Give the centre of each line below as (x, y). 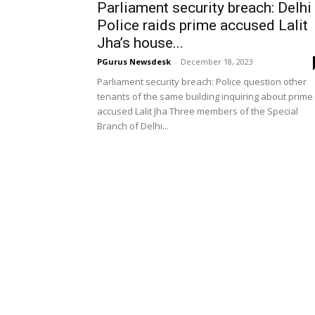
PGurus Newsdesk (134, 62)
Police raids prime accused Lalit (202, 25)
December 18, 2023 (217, 62)
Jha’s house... (140, 43)
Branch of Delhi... (133, 126)
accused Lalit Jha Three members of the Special (198, 111)
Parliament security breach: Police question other (202, 82)
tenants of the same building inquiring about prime (205, 96)
